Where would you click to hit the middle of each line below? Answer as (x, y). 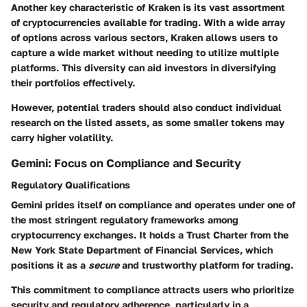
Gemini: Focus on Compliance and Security (126, 163)
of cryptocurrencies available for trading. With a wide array (148, 22)
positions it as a (50, 265)
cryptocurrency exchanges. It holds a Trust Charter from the (150, 234)
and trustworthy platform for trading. (206, 265)
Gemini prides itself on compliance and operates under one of (153, 204)
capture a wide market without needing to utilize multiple (145, 52)
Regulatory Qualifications (71, 184)
